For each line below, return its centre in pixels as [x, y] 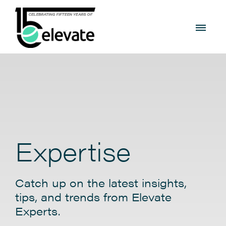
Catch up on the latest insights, [101, 182]
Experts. [38, 211]
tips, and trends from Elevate [93, 196]
